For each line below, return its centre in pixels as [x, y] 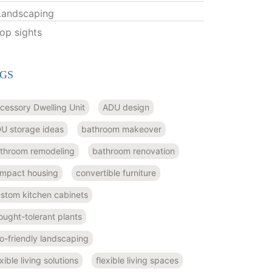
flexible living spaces [137, 260]
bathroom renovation [133, 151]
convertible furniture [116, 172]
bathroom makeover [121, 129]
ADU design [126, 107]
